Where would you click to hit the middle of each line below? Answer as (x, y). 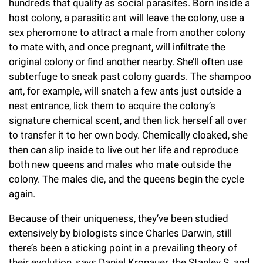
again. (22, 194)
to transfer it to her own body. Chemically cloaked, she (128, 135)
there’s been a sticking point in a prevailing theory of (123, 248)
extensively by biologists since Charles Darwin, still (120, 233)
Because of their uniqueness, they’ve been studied (119, 219)
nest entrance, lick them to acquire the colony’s (112, 106)
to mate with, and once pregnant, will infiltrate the (117, 47)
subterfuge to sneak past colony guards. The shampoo (130, 77)
